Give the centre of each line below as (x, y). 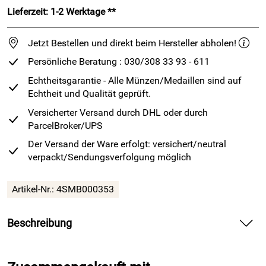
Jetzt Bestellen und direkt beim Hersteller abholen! (132, 43)
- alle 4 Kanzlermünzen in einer (145, 245)
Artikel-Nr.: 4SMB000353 (63, 189)
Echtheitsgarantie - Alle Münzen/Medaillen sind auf (135, 80)
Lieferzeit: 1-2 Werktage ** (61, 11)
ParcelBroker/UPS (65, 125)
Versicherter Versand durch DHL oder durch (118, 112)
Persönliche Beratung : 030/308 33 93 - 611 (119, 62)
